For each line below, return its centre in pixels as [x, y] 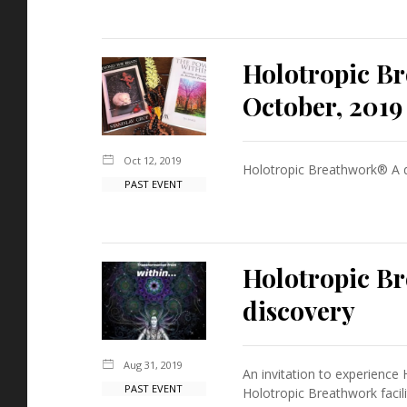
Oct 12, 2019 [153, 160]
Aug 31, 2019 [153, 364]
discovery [298, 310]
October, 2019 [322, 105]
